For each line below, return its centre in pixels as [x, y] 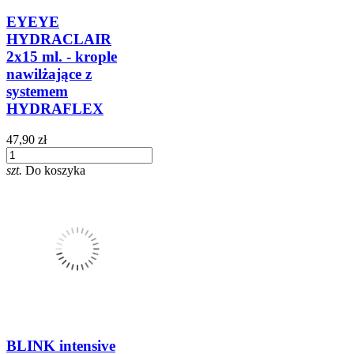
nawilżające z [49, 73]
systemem [37, 91]
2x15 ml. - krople [62, 56]
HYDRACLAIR [59, 39]
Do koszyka [55, 170]
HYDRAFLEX [55, 108]
